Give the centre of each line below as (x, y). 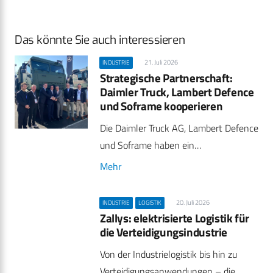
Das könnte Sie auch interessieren (100, 40)
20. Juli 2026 (193, 203)
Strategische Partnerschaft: (166, 78)
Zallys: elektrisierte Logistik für (175, 218)
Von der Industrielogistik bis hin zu (168, 254)
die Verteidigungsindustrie (164, 232)
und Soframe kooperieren (161, 106)
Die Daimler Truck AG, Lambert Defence (179, 128)
